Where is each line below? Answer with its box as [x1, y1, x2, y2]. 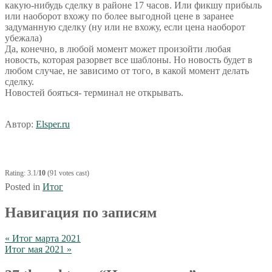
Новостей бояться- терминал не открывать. [5, 87, 183, 98]
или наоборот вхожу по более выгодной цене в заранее [5, 10, 234, 21]
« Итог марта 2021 [5, 233, 81, 243]
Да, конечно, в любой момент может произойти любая [5, 43, 231, 54]
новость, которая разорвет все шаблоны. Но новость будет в [5, 54, 253, 65]
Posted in [5, 181, 42, 192]
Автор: [5, 118, 36, 129]
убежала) [5, 32, 42, 43]
